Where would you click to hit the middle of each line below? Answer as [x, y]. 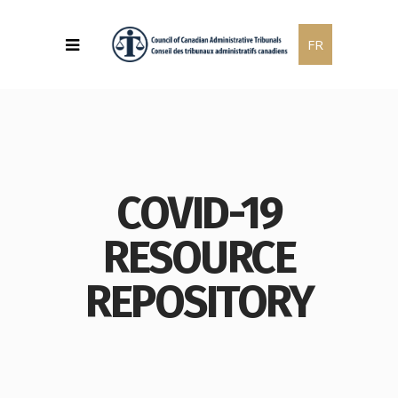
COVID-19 [199, 213]
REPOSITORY [199, 302]
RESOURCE [199, 258]
